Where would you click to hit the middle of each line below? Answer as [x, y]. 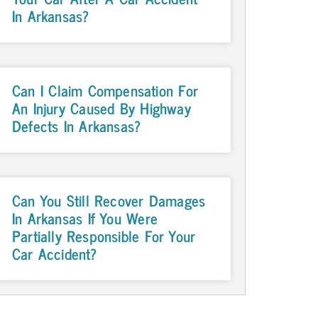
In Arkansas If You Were [84, 218]
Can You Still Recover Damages [109, 201]
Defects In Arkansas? [76, 126]
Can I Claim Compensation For [105, 91]
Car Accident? [54, 254]
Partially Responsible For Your [104, 236]
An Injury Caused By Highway [101, 108]
